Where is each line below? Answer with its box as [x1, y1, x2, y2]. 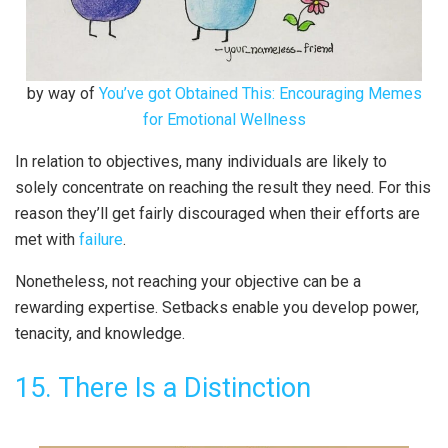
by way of [26, 84, 95, 104]
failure [79, 230, 123, 250]
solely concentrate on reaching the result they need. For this [15, 178, 431, 198]
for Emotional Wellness [142, 110, 306, 130]
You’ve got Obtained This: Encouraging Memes [98, 84, 422, 104]
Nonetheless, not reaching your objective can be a [15, 272, 361, 292]
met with [15, 230, 75, 250]
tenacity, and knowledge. [15, 324, 185, 344]
